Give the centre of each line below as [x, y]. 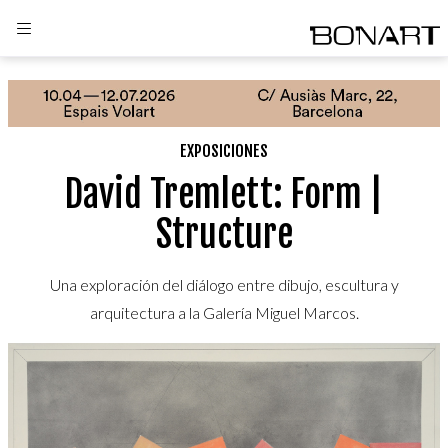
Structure [224, 234]
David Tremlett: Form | [224, 194]
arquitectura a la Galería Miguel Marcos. [224, 312]
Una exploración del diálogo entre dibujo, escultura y [224, 284]
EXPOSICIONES [224, 150]
